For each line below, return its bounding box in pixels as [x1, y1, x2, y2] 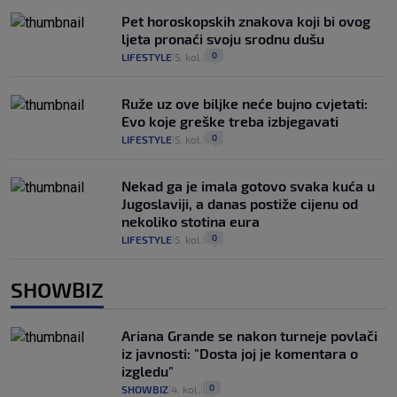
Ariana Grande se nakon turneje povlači [121, 327, 378, 345]
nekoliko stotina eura [121, 213, 260, 230]
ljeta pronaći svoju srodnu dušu [121, 30, 324, 48]
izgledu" [121, 362, 174, 380]
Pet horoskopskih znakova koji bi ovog [121, 12, 370, 30]
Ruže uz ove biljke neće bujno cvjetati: [121, 95, 368, 113]
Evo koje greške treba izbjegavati [121, 113, 339, 130]
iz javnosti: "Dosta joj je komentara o [121, 345, 358, 362]
